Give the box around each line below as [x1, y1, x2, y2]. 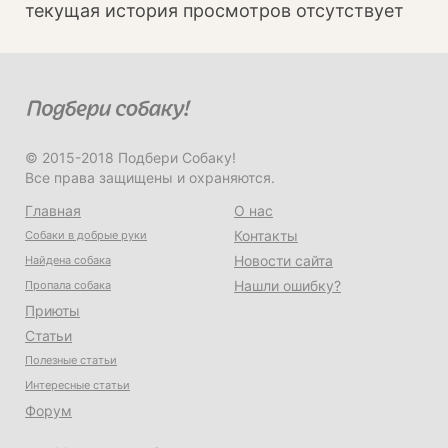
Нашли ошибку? [234, 277, 341, 295]
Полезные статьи [25, 353, 117, 368]
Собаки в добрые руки [25, 228, 147, 243]
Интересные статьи [25, 378, 130, 393]
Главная [25, 202, 81, 220]
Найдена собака [25, 253, 111, 268]
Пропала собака [25, 278, 111, 293]
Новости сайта [234, 252, 333, 270]
